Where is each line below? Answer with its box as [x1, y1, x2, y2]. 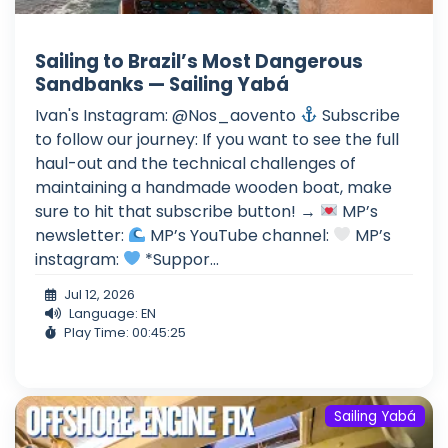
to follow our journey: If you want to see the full [35, 127, 399, 151]
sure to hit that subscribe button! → [35, 199, 320, 223]
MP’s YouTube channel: [146, 223, 334, 247]
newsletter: [35, 223, 128, 247]
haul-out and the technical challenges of [35, 151, 356, 175]
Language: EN [69, 304, 156, 322]
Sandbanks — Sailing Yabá [35, 71, 289, 97]
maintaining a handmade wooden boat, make [35, 175, 392, 199]
